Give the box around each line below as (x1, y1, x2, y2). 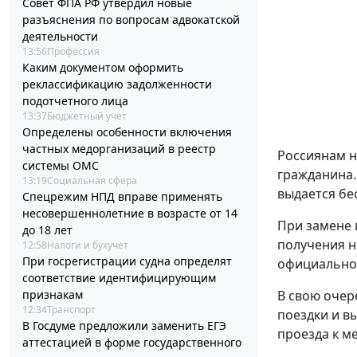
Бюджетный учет (47, 109, 127, 124)
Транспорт (47, 303, 96, 317)
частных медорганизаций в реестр (22, 141, 216, 157)
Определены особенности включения (22, 124, 232, 140)
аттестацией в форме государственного (22, 335, 241, 351)
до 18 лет (22, 222, 73, 238)
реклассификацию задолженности (22, 76, 212, 92)
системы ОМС (22, 158, 99, 174)
